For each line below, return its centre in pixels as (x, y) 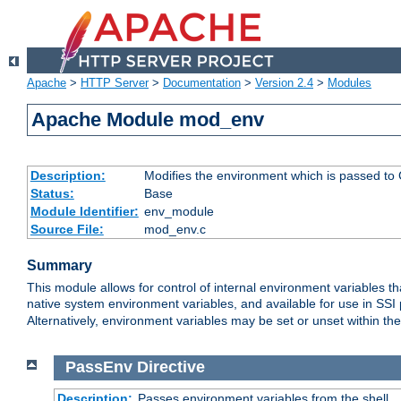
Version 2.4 (284, 83)
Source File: (67, 230)
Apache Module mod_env (148, 120)
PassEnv (98, 367)
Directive (171, 367)
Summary (60, 266)
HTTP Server (115, 83)
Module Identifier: (84, 212)
